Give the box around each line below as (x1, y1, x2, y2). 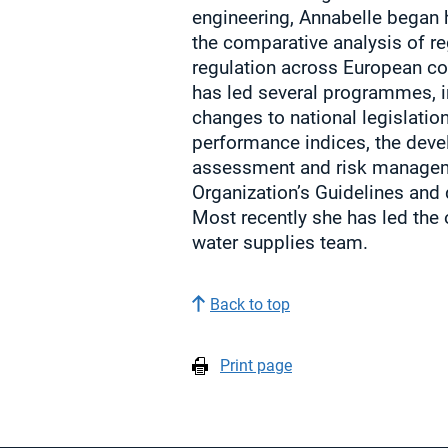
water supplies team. (192, 231, 368, 255)
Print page (220, 356, 292, 376)
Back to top (210, 295, 290, 315)
